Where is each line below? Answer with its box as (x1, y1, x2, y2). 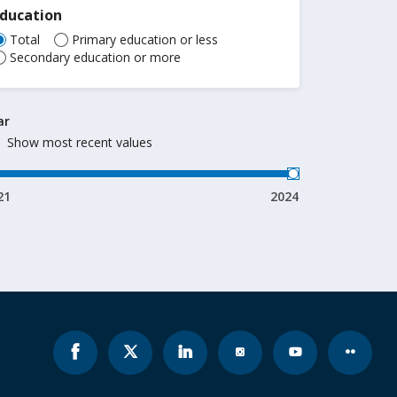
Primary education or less (72, 31, 219, 48)
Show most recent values (7, 134, 153, 151)
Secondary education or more (10, 49, 182, 66)
